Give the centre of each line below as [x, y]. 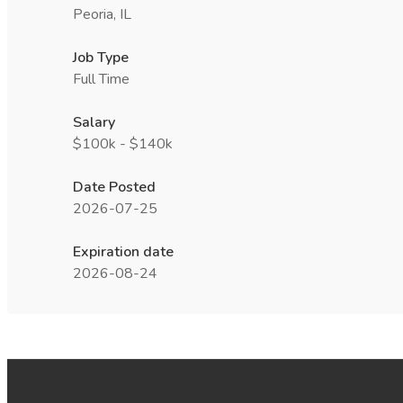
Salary [94, 122]
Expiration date [123, 252]
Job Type [101, 58]
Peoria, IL [102, 14]
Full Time [101, 79]
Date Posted [114, 187]
